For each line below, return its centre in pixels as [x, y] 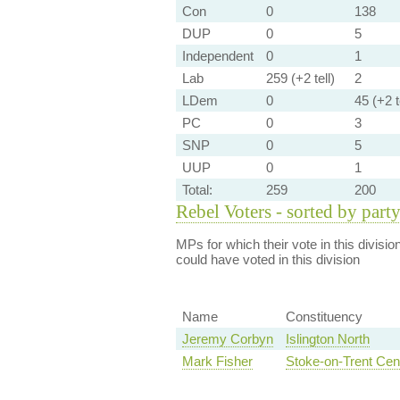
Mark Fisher [217, 362]
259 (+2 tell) [300, 78]
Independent [217, 56]
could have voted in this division [267, 259]
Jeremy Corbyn [227, 339]
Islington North [327, 339]
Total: [197, 190]
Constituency [324, 317]
